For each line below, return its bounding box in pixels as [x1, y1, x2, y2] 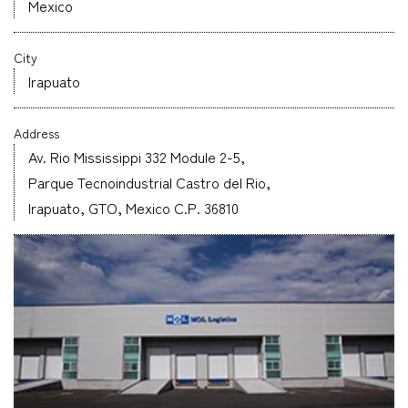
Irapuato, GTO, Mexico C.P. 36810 [28, 197, 239, 219]
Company [119, 19, 174, 37]
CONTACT [229, 126, 273, 139]
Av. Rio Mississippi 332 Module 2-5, [28, 146, 245, 168]
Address [14, 124, 59, 142]
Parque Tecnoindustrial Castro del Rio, [28, 171, 270, 193]
